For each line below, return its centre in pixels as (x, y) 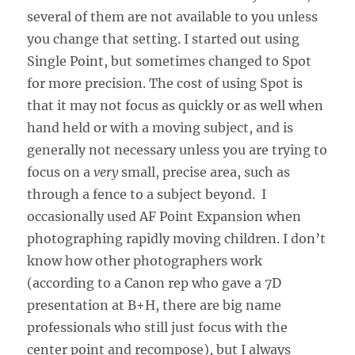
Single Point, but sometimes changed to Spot (170, 61)
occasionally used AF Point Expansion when (164, 216)
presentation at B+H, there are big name (155, 305)
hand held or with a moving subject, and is (160, 127)
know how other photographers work (145, 260)
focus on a (61, 172)
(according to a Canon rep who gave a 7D (155, 282)
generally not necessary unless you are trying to (177, 149)
